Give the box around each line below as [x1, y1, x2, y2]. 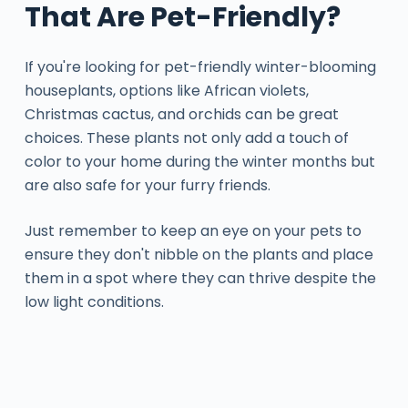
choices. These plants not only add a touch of [24, 127, 349, 148]
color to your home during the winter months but [24, 150, 375, 172]
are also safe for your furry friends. [24, 174, 270, 196]
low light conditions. [24, 291, 164, 312]
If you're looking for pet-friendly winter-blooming [24, 56, 376, 77]
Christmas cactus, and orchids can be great [24, 103, 339, 125]
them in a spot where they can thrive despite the [24, 267, 376, 289]
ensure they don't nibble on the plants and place [24, 243, 373, 265]
